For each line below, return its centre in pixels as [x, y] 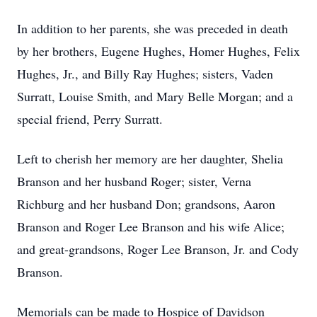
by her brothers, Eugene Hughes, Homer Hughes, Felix [158, 51]
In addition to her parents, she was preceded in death [152, 28]
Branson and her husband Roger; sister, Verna [134, 181]
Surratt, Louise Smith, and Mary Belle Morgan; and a [155, 96]
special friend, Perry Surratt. [90, 119]
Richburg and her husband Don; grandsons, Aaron [146, 204]
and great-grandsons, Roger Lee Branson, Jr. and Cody [158, 249]
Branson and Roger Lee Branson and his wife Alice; [151, 226]
